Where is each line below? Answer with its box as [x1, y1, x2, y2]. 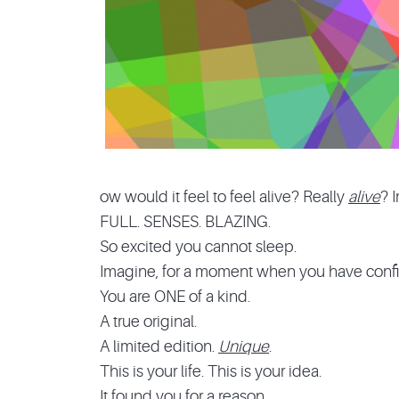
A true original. [100, 312, 197, 330]
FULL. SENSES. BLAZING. [100, 212, 271, 231]
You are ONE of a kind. [100, 287, 250, 305]
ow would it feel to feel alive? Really [100, 187, 348, 206]
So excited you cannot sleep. [100, 237, 297, 256]
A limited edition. [100, 337, 218, 355]
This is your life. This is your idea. [100, 362, 322, 380]
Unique [218, 337, 269, 355]
